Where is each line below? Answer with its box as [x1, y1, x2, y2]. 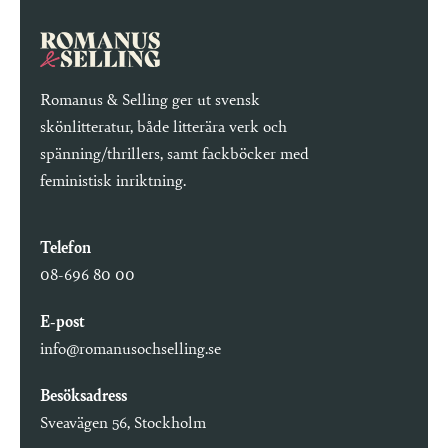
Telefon [40, 240, 91, 258]
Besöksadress [40, 388, 127, 406]
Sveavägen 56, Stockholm [40, 415, 206, 433]
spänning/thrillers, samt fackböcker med [40, 146, 309, 164]
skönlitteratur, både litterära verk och [40, 119, 287, 137]
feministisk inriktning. [40, 173, 186, 191]
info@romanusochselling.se [40, 341, 221, 359]
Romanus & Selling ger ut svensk [40, 92, 260, 110]
